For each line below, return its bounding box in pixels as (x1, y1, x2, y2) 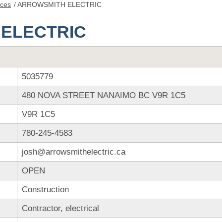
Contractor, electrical (21, 204, 99, 213)
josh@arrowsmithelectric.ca (21, 147, 125, 157)
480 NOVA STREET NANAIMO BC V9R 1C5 (21, 91, 185, 100)
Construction (21, 185, 69, 194)
